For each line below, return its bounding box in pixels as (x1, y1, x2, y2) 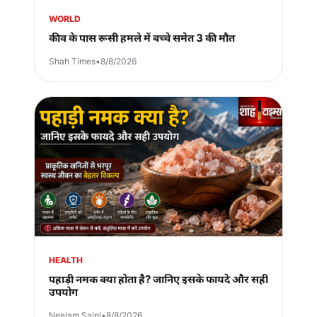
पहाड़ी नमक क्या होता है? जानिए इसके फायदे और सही (49, 272, 268, 287)
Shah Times (49, 56, 96, 67)
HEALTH (49, 255, 83, 266)
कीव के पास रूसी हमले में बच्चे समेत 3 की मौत (49, 31, 235, 45)
